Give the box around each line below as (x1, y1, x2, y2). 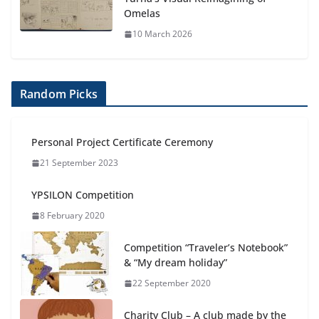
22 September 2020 (132, 277, 211, 290)
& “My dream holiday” (124, 256, 227, 270)
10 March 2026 (132, 28, 192, 41)
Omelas (124, 6, 160, 21)
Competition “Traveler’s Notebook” (124, 241, 288, 255)
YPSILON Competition (31, 188, 134, 202)
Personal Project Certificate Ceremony (31, 135, 213, 150)
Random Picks (20, 86, 98, 103)
